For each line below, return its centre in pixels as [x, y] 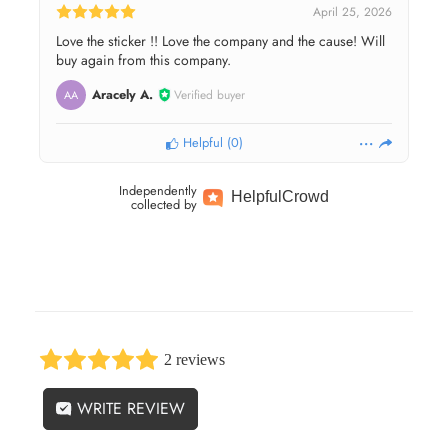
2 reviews [194, 359]
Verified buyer [209, 94]
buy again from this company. [143, 59]
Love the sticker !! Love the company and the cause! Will [220, 40]
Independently [157, 190]
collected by [163, 204]
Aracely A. [122, 95]
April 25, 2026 [352, 11]
